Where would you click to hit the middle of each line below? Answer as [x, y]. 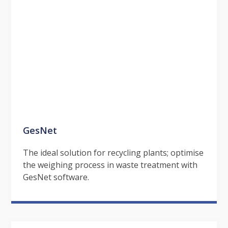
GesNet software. [56, 177]
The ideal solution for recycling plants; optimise [113, 153]
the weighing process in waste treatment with [110, 165]
